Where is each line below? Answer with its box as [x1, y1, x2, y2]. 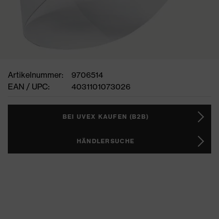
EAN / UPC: [8, 82, 50, 91]
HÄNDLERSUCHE [76, 137, 135, 145]
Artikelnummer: [8, 70, 64, 80]
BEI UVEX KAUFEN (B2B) [62, 113, 149, 120]
